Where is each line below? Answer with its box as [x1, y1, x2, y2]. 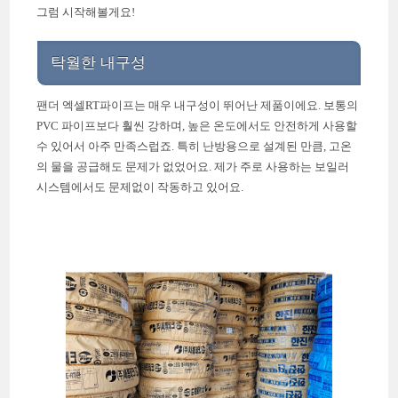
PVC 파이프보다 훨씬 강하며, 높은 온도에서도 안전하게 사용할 [36, 119, 358, 133]
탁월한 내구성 [51, 54, 147, 71]
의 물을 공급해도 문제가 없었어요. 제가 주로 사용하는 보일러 [36, 160, 350, 174]
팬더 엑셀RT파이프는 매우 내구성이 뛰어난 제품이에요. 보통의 [36, 99, 359, 113]
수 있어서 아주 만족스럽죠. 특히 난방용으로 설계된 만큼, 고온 [36, 139, 353, 154]
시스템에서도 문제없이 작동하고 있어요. [36, 180, 244, 195]
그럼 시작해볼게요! [36, 5, 136, 19]
